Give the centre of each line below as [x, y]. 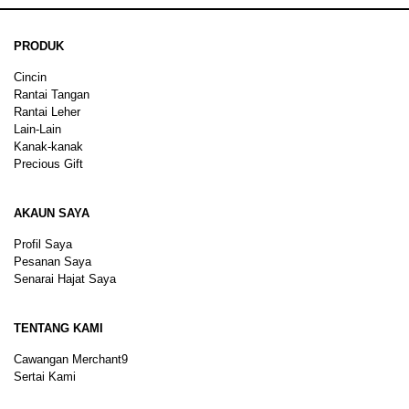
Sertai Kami [45, 376]
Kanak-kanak [48, 146]
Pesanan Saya [52, 261]
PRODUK [39, 46]
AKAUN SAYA [52, 213]
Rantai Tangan [52, 94]
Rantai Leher [47, 111]
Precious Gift [48, 163]
